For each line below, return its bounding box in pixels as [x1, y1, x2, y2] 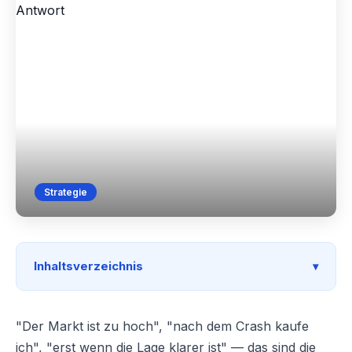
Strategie [44, 186, 87, 199]
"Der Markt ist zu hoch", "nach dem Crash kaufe [16, 318, 309, 335]
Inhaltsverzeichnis [34, 258, 143, 274]
